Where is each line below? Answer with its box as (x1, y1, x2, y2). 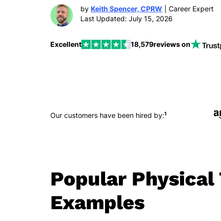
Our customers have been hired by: (50, 110, 164, 119)
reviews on (153, 40, 190, 48)
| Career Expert (162, 4, 214, 13)
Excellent (50, 40, 81, 48)
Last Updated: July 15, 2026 (80, 14, 173, 23)
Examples (50, 190, 145, 214)
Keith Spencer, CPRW (91, 4, 162, 13)
